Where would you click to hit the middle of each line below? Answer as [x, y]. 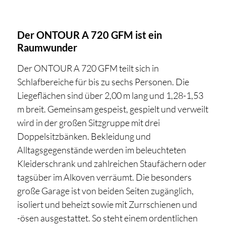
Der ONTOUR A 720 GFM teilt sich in [88, 68]
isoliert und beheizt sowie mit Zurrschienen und [107, 205]
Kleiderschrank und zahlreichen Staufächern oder [111, 164]
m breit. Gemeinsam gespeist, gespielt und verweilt [112, 109]
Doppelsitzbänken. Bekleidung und [84, 136]
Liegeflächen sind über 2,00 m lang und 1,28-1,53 [110, 96]
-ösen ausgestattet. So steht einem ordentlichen [107, 218]
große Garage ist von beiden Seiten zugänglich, [105, 191]
